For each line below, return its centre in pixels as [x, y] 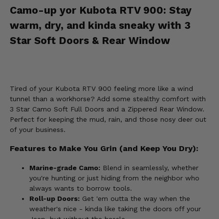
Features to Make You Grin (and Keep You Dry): [104, 149]
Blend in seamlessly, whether [149, 167]
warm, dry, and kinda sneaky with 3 [100, 25]
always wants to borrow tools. [81, 188]
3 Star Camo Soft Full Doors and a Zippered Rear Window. [107, 109]
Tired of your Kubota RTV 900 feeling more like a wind [101, 89]
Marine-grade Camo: [65, 167]
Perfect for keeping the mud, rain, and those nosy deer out [108, 120]
